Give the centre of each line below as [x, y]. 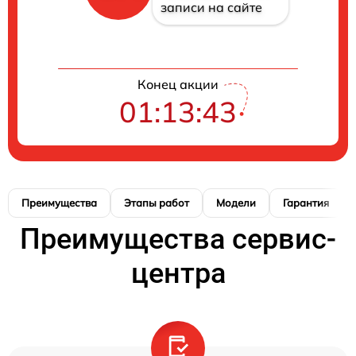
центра [178, 274]
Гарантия [306, 203]
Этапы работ [157, 203]
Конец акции [178, 85]
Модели [236, 203]
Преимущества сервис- [178, 240]
